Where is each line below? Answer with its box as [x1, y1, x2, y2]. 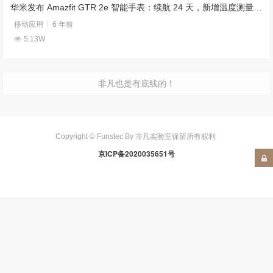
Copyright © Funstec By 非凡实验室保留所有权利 [55, 132, 218, 141]
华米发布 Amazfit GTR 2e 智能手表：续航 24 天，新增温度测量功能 [253, 2, 263, 12]
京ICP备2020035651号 [98, 147, 175, 159]
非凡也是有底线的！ [98, 78, 175, 88]
